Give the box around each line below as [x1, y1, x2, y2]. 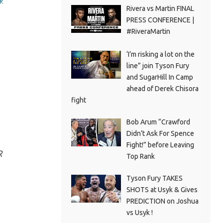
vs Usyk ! [126, 208, 153, 217]
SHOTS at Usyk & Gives [126, 185, 198, 194]
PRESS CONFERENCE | [126, 15, 194, 24]
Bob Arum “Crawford [126, 117, 190, 126]
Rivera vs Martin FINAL [126, 4, 194, 12]
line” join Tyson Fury [126, 61, 189, 70]
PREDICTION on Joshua [126, 197, 199, 205]
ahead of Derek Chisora [126, 84, 199, 93]
